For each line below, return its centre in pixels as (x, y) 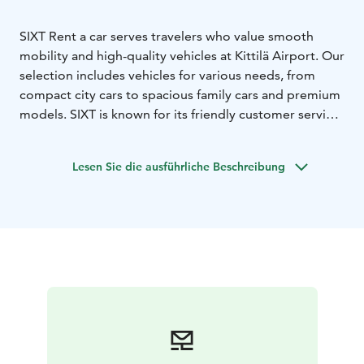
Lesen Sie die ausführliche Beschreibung (179, 167)
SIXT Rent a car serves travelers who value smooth (167, 37)
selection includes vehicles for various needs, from (167, 76)
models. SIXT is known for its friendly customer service (180, 115)
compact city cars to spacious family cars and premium (180, 95)
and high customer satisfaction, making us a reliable (171, 134)
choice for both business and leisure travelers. (154, 154)
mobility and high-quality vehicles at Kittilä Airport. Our (182, 56)
